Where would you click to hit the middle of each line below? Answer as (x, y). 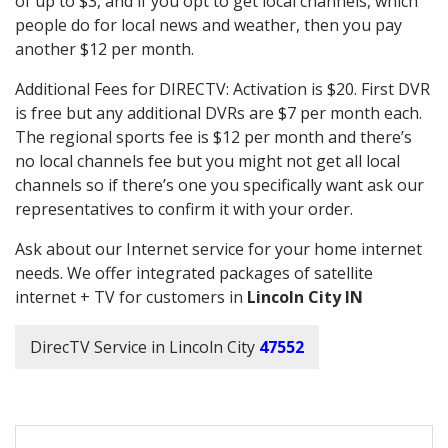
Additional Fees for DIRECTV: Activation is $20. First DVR (222, 88)
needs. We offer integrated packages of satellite (194, 272)
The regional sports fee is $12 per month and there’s (213, 136)
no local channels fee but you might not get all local (207, 160)
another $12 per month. (104, 48)
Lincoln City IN (305, 296)
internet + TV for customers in (131, 296)
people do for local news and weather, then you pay (208, 24)
